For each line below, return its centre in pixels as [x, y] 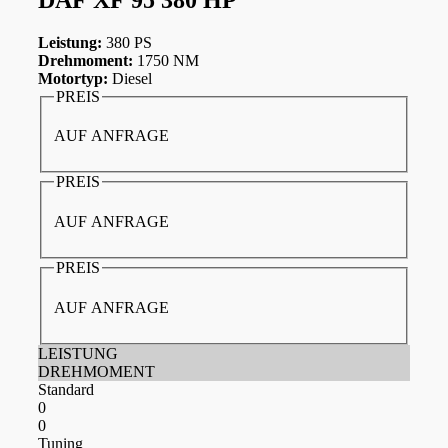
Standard [66, 389]
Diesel [130, 78]
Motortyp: [73, 78]
